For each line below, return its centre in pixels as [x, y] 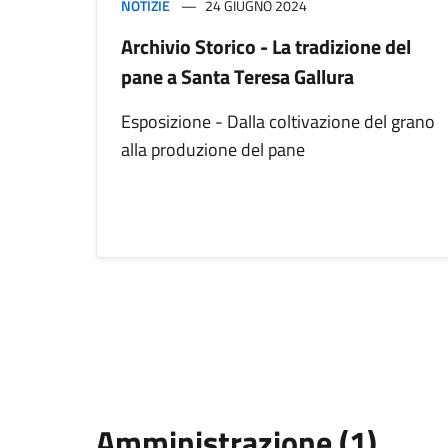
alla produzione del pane [213, 150]
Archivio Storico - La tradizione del [266, 47]
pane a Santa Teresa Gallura [237, 77]
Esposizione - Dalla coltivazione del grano [278, 122]
